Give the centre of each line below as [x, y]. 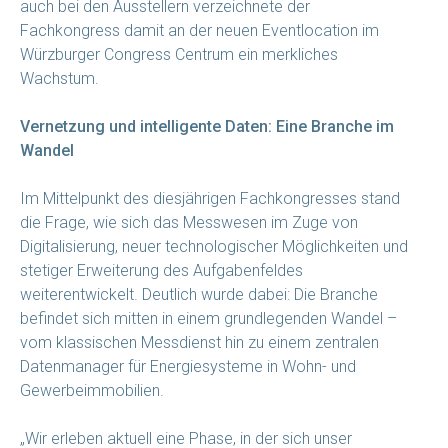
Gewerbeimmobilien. [92, 390]
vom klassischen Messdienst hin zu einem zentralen [199, 342]
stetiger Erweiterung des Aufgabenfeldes [161, 270]
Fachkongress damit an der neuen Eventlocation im [199, 30]
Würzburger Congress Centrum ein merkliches [179, 54]
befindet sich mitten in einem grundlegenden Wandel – [208, 318]
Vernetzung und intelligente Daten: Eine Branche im [207, 126]
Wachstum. [59, 78]
